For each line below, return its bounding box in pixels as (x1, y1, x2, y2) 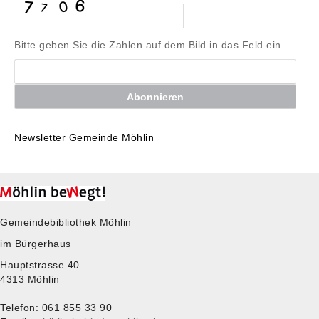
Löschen (133, 66, 177, 78)
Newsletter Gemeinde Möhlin (14, 132, 155, 144)
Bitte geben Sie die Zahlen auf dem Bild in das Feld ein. (14, 39, 285, 51)
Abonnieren (126, 90, 184, 103)
